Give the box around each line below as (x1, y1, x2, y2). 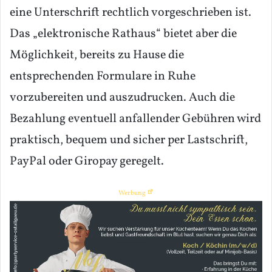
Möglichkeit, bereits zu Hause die (10, 47, 184, 64)
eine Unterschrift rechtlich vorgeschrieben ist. (10, 4, 251, 22)
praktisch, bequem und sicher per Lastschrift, (10, 132, 248, 149)
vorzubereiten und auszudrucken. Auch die (10, 89, 235, 107)
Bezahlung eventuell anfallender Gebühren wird (10, 110, 261, 128)
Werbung (118, 189, 147, 199)
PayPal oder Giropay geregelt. (10, 153, 164, 171)
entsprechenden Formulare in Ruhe (10, 68, 195, 86)
